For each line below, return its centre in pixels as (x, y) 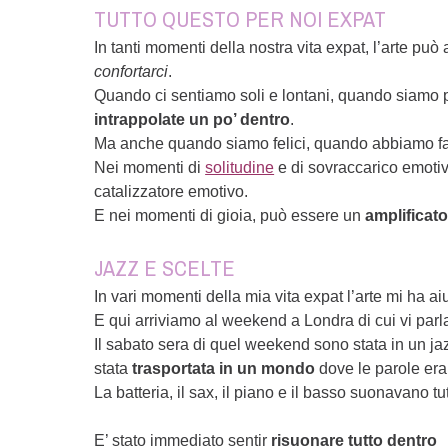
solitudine (240, 167)
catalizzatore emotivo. (171, 191)
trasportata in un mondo (224, 368)
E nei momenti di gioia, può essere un (230, 215)
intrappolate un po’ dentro (192, 119)
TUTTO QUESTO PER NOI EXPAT (240, 19)
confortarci (131, 71)
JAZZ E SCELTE (165, 268)
